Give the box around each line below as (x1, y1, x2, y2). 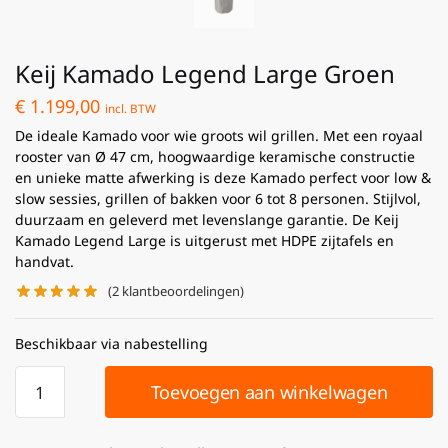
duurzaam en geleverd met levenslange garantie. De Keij (15, 209, 399, 229)
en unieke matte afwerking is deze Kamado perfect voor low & (15, 167, 431, 187)
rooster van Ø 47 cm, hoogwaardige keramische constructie (15, 146, 415, 166)
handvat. (15, 251, 74, 271)
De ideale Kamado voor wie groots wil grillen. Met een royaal (15, 125, 423, 145)
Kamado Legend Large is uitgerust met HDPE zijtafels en (15, 230, 394, 250)
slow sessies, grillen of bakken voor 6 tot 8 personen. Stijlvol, (15, 188, 421, 208)
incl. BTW (105, 99, 156, 116)
